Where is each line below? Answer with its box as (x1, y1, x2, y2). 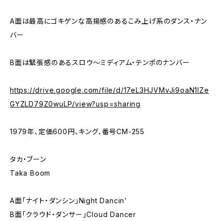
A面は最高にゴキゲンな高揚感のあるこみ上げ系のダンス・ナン (10, 17, 208, 25)
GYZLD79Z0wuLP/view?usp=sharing (10, 100, 141, 108)
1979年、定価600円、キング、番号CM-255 (10, 127, 145, 136)
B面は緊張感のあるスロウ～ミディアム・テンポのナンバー (10, 58, 190, 67)
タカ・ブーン (10, 155, 46, 163)
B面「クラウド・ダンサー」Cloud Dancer (10, 210, 136, 219)
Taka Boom (10, 169, 51, 177)
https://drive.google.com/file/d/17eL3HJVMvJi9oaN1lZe (10, 86, 209, 94)
